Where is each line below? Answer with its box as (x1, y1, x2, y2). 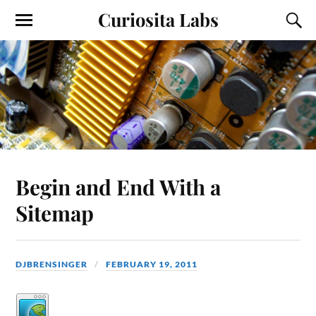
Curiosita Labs (97, 7, 219, 31)
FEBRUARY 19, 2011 (106, 258, 198, 269)
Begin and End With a (16, 172, 221, 200)
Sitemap (16, 198, 95, 226)
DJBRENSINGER (16, 258, 88, 269)
